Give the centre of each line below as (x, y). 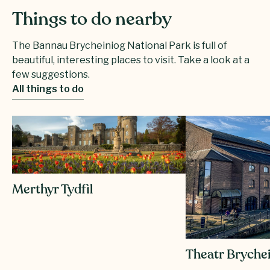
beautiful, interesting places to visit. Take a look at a (131, 60)
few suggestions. (51, 74)
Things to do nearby (92, 20)
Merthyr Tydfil (53, 190)
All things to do (48, 89)
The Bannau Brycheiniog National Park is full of (120, 45)
